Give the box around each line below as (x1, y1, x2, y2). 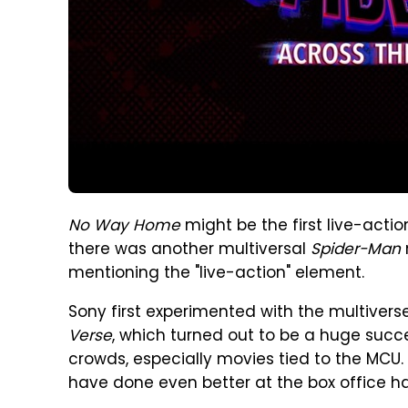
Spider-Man (311, 238, 401, 263)
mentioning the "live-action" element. (68, 261, 364, 287)
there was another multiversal (68, 238, 311, 263)
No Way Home (68, 214, 180, 240)
